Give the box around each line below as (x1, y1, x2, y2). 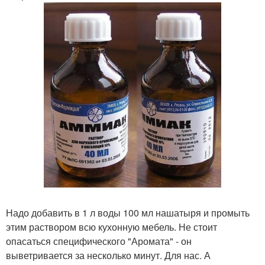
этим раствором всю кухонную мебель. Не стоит (6, 220, 217, 234)
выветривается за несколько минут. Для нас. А (6, 248, 211, 263)
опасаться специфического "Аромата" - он (6, 234, 192, 248)
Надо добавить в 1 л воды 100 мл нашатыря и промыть (6, 206, 250, 220)
